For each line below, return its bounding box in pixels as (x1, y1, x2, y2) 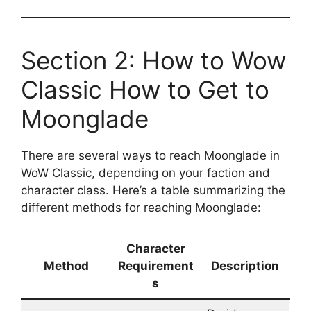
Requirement (117, 259, 194, 273)
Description (211, 259, 279, 273)
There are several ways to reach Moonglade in (21, 148, 280, 162)
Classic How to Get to (21, 74, 269, 104)
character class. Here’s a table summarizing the (21, 183, 285, 197)
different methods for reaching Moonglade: (21, 200, 261, 215)
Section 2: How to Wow (21, 45, 286, 75)
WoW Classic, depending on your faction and (21, 165, 270, 180)
